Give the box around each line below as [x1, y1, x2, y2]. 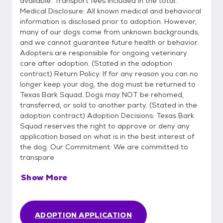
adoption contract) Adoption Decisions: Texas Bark [20, 111, 194, 120]
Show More [21, 172, 68, 183]
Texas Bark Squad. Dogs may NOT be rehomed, [20, 90, 184, 99]
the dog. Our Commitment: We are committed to [20, 142, 188, 151]
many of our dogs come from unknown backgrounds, [20, 27, 199, 36]
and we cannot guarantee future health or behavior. [20, 38, 199, 47]
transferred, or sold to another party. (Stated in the [20, 101, 197, 110]
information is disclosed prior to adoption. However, [20, 17, 197, 26]
